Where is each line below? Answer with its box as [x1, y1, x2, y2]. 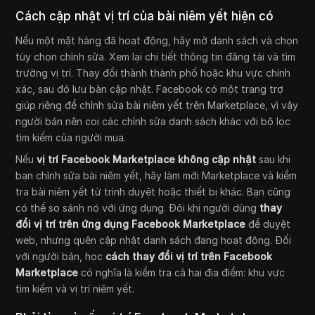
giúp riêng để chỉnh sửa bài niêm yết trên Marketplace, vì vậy [15, 99, 299, 112]
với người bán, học [15, 250, 106, 263]
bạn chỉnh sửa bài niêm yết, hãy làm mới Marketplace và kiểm [15, 169, 297, 182]
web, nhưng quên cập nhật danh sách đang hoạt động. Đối [15, 234, 292, 247]
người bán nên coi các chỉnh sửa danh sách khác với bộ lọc [15, 115, 291, 128]
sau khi [256, 153, 291, 166]
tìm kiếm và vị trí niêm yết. [15, 283, 135, 295]
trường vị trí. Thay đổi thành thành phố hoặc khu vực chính [15, 67, 291, 79]
